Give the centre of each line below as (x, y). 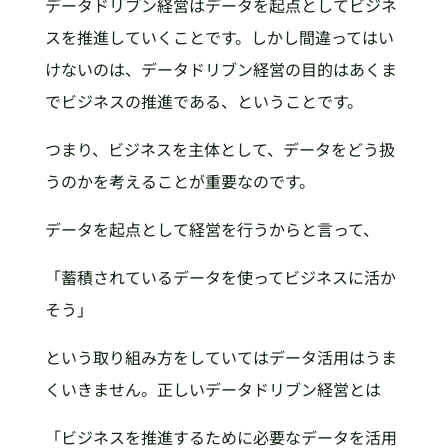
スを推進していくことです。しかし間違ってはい (219, 36)
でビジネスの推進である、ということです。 (203, 100)
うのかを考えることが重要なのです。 (179, 180)
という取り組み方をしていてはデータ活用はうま (220, 356)
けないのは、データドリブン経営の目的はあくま (220, 68)
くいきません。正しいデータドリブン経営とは (212, 388)
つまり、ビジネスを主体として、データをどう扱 (219, 148)
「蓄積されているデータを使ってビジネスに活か (220, 276)
